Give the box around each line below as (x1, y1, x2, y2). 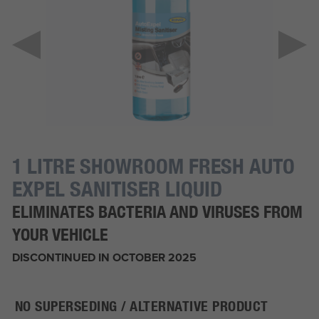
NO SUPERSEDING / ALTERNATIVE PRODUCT (14, 298, 268, 315)
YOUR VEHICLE (11, 224, 108, 245)
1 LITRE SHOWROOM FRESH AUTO (11, 153, 295, 179)
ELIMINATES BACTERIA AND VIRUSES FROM (11, 202, 303, 222)
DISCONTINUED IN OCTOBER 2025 (11, 249, 197, 266)
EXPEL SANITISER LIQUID (11, 176, 222, 202)
